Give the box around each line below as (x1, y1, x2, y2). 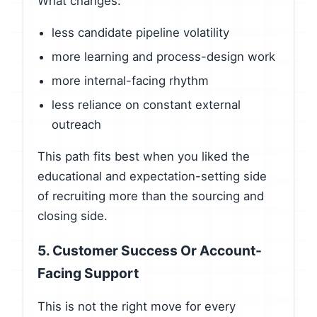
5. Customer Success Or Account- (38, 241, 262, 259)
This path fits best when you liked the (38, 149, 250, 163)
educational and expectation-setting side (38, 168, 267, 183)
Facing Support (38, 264, 139, 282)
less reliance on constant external (52, 97, 241, 112)
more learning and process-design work (52, 50, 275, 64)
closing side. (38, 208, 108, 223)
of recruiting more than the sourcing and (38, 188, 264, 203)
